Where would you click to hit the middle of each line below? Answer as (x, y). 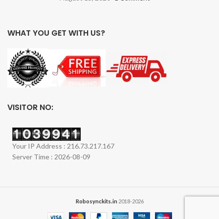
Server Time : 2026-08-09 (51, 157)
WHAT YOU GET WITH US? (56, 33)
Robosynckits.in (96, 201)
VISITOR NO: (30, 107)
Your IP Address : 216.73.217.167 (63, 146)
